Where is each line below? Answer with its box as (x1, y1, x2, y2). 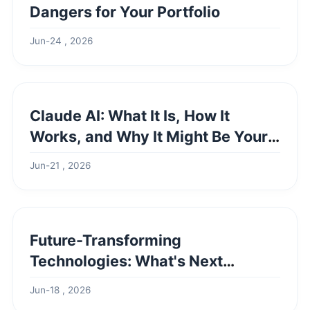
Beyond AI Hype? (30, 273, 154, 291)
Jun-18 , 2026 (30, 284, 91, 295)
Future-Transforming (30, 231, 182, 249)
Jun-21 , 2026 (30, 160, 91, 171)
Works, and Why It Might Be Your (30, 127, 268, 145)
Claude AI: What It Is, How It (30, 107, 230, 125)
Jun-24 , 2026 (30, 35, 93, 46)
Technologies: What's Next (30, 252, 223, 270)
